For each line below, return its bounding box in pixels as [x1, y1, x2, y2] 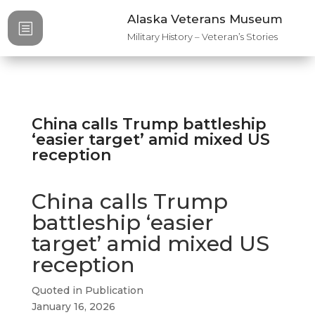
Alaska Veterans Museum [127, 12, 283, 26]
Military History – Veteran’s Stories [127, 31, 278, 42]
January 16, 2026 [31, 300, 115, 314]
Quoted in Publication [31, 284, 143, 297]
